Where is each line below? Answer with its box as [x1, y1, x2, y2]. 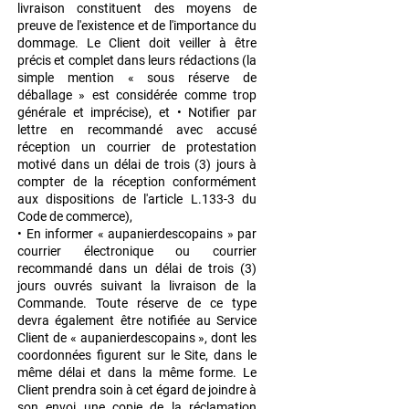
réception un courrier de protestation [17, 140, 257, 155]
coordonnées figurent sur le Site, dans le [17, 348, 257, 363]
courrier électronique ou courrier [17, 244, 257, 259]
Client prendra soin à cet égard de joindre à [17, 383, 257, 398]
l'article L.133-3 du [143, 192, 257, 207]
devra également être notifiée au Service [17, 313, 257, 329]
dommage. [17, 36, 87, 51]
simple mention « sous [17, 70, 189, 86]
